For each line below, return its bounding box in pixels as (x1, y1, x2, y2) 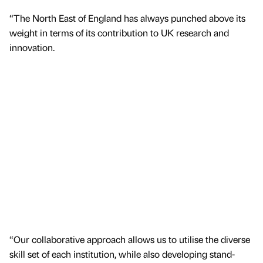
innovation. (9, 41, 57, 53)
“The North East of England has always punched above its (9, 11, 245, 24)
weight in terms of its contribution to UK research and (9, 26, 229, 39)
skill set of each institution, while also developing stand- (9, 248, 235, 261)
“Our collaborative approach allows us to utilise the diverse (9, 233, 250, 246)
